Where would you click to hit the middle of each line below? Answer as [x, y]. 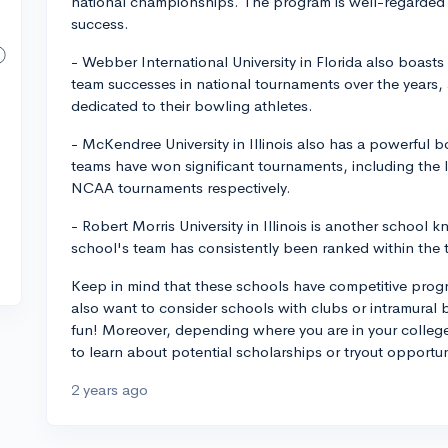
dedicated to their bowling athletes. [192, 105]
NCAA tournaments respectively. [181, 187]
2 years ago [109, 389]
